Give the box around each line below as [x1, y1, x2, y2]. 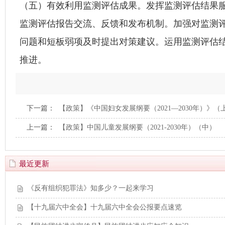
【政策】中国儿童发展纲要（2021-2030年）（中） [59, 124, 216, 131]
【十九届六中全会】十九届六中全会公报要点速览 [27, 203, 182, 211]
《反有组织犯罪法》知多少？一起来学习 [27, 184, 154, 192]
